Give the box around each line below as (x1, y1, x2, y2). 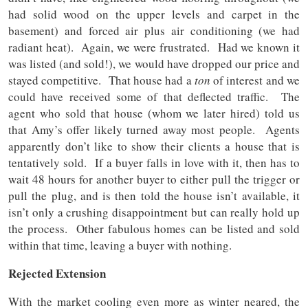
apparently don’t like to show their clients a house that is (8, 138, 300, 155)
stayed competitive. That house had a (8, 72, 195, 89)
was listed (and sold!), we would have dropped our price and (8, 56, 300, 72)
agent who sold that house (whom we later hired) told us (8, 105, 300, 122)
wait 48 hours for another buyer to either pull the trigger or (8, 171, 300, 188)
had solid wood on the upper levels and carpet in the (8, 6, 300, 23)
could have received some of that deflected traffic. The (8, 89, 300, 105)
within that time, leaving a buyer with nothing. (8, 237, 232, 254)
